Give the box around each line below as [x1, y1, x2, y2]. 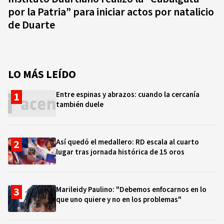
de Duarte [8, 17, 55, 33]
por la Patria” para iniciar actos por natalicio [8, 4, 214, 20]
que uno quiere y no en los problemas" [56, 194, 181, 205]
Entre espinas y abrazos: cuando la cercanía [56, 89, 199, 100]
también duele [56, 99, 103, 110]
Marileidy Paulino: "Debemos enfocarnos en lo [56, 184, 206, 195]
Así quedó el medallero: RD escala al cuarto [56, 137, 199, 147]
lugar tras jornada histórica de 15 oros [56, 147, 184, 157]
